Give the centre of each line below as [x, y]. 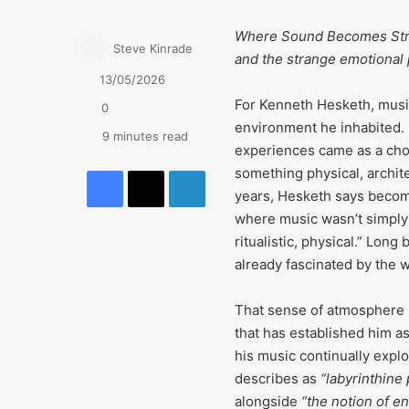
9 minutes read [143, 136]
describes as [278, 379]
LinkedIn [233, 170]
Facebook [156, 170]
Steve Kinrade [153, 49]
